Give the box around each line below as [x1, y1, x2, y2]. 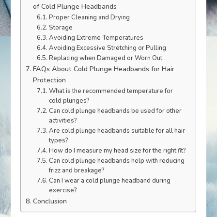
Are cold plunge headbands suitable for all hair [48, 126, 185, 135]
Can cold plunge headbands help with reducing [48, 156, 185, 165]
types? [48, 136, 68, 145]
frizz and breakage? [48, 166, 105, 175]
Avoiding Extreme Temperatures [48, 33, 143, 42]
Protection [33, 75, 66, 85]
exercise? [48, 186, 77, 195]
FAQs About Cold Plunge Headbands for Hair [33, 63, 175, 74]
